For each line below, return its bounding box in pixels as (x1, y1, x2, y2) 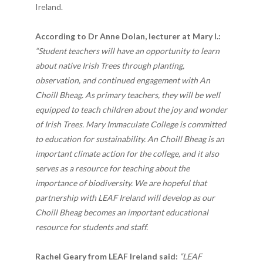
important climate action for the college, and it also (35, 148, 219, 159)
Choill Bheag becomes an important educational (35, 207, 208, 217)
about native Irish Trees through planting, (35, 60, 184, 70)
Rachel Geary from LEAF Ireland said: (35, 251, 178, 261)
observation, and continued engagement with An (35, 75, 210, 85)
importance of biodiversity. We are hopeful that (35, 177, 207, 188)
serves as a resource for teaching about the (35, 163, 190, 173)
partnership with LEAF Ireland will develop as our (35, 192, 215, 203)
